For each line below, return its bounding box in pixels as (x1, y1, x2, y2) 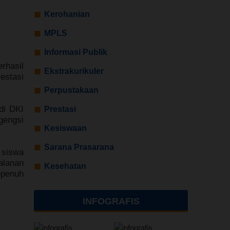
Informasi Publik (44, 48, 107, 56)
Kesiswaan (44, 124, 87, 132)
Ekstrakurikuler (44, 67, 104, 75)
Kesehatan (44, 162, 86, 170)
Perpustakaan (44, 86, 99, 94)
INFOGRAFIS (82, 196, 140, 206)
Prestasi (44, 105, 76, 113)
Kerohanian (44, 10, 90, 18)
